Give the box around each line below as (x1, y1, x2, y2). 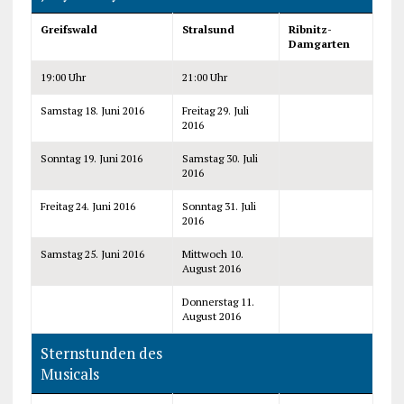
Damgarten (288, 36, 350, 50)
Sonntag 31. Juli (181, 198, 256, 213)
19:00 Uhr (40, 69, 86, 84)
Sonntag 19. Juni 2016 (40, 151, 142, 165)
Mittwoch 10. (181, 246, 243, 261)
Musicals (40, 363, 99, 384)
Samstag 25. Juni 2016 (40, 246, 144, 261)
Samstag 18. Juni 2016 (40, 103, 144, 117)
